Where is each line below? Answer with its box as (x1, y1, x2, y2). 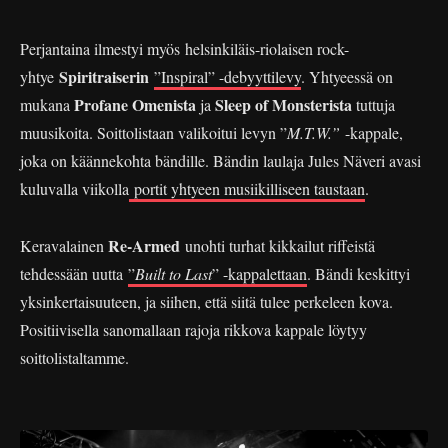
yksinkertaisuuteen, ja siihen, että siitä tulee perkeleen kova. (20, 291, 393, 313)
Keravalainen (20, 235, 108, 257)
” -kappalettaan (212, 263, 307, 285)
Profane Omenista (74, 93, 196, 117)
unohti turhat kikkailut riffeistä (185, 235, 375, 257)
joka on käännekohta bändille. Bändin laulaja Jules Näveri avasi (20, 150, 421, 172)
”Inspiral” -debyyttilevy (154, 66, 301, 88)
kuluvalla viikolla (20, 178, 129, 200)
